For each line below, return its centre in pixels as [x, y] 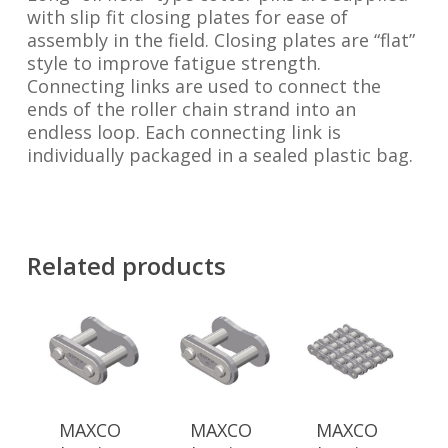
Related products [126, 265]
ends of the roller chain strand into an [191, 108]
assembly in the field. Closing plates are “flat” [220, 39]
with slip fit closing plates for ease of [187, 16]
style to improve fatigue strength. [173, 62]
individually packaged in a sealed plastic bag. [219, 154]
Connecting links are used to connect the [203, 85]
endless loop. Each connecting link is [183, 131]
